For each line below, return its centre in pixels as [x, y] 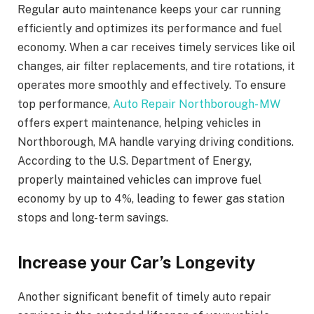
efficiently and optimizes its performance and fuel [150, 28]
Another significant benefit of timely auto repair [144, 297]
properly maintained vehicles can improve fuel [139, 179]
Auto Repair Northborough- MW [197, 104]
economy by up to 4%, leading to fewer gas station [151, 198]
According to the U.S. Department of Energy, [135, 161]
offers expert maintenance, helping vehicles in [139, 123]
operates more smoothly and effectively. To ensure [152, 85]
